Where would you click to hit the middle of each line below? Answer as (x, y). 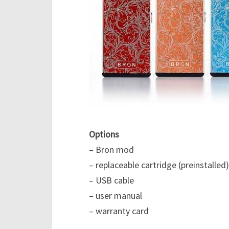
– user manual (116, 196)
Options (104, 134)
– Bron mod (111, 150)
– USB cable (111, 180)
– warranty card (119, 211)
